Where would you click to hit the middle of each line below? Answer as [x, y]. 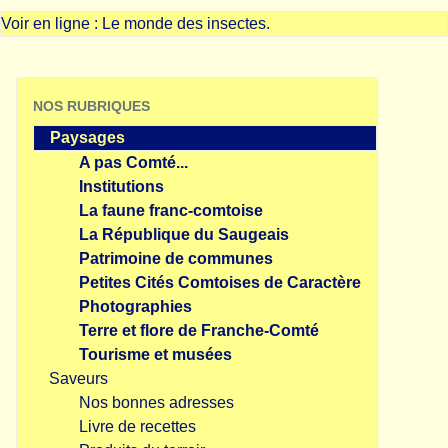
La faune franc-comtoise [171, 210]
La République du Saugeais [184, 234]
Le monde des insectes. [186, 23]
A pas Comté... [133, 162]
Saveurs [78, 378]
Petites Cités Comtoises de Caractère [220, 282]
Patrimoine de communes [176, 258]
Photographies [135, 306]
